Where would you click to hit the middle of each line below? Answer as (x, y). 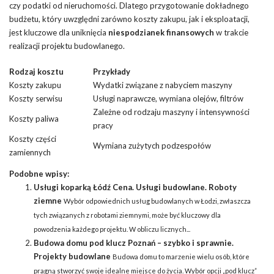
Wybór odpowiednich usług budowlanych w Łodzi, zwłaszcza (157, 201)
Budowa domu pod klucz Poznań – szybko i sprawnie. (134, 243)
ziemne (48, 200)
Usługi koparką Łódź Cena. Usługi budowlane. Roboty (135, 187)
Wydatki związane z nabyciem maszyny (163, 85)
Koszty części (33, 139)
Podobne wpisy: (39, 173)
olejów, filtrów (217, 98)
